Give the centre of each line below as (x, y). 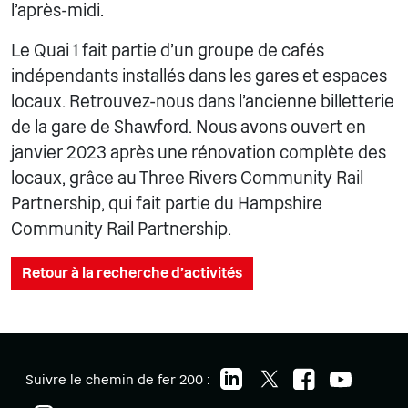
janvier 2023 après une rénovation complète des (199, 152)
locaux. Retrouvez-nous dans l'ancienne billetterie (203, 101)
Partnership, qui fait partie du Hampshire (167, 203)
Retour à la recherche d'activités (132, 272)
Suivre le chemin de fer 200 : (119, 379)
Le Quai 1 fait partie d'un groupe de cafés (168, 50)
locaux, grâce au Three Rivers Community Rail (187, 178)
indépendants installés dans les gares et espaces (199, 76)
